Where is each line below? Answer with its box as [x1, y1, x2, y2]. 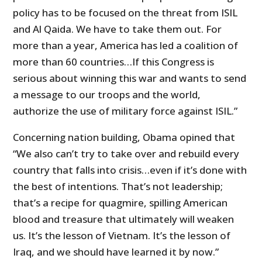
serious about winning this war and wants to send [13, 71, 247, 85]
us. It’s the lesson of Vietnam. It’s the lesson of [13, 228, 231, 242]
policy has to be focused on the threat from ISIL [13, 5, 238, 19]
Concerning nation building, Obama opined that [13, 130, 236, 144]
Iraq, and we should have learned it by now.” [13, 244, 219, 258]
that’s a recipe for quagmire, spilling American [13, 195, 228, 209]
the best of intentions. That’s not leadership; [13, 179, 223, 193]
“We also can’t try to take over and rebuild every [13, 146, 240, 160]
